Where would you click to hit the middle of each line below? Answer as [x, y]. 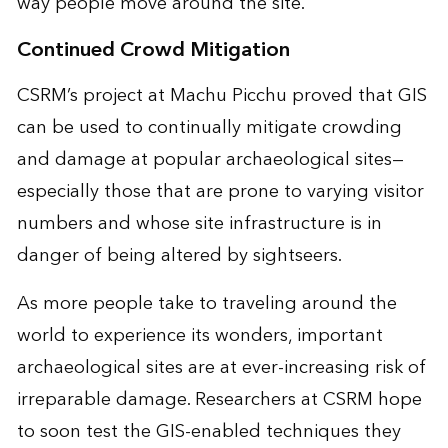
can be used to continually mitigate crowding [209, 128]
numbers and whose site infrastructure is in [199, 224]
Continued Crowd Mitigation [153, 50]
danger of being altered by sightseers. [179, 256]
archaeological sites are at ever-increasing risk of [221, 368]
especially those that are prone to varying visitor [220, 192]
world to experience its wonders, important [199, 336]
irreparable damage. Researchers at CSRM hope [219, 400]
